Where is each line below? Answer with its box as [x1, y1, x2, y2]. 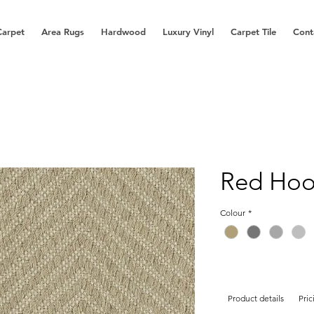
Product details [227, 293, 284, 304]
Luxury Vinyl [163, 26, 214, 37]
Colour [220, 207, 245, 218]
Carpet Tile [231, 26, 276, 37]
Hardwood [101, 26, 146, 37]
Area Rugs [41, 26, 84, 37]
